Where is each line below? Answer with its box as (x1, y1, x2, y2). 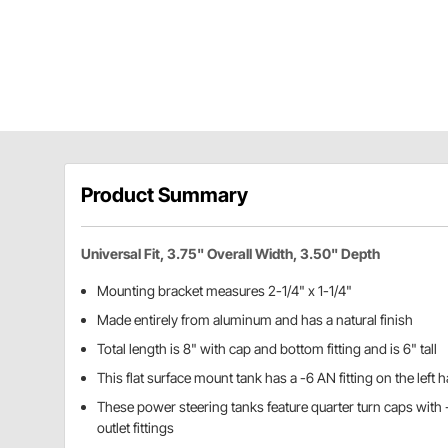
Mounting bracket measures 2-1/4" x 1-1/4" (97, 282, 352, 300)
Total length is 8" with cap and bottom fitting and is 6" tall (97, 340, 437, 358)
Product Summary (81, 183, 248, 208)
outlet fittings (97, 419, 174, 437)
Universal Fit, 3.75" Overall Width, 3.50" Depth (81, 245, 380, 263)
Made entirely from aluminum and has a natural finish (97, 311, 413, 329)
